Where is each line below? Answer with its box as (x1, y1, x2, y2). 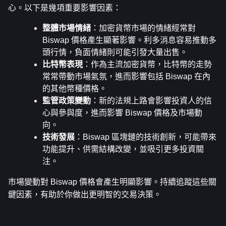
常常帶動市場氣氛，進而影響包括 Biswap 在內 (42, 72, 210, 81)
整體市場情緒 (42, 23, 91, 32)
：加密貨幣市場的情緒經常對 (91, 23, 196, 32)
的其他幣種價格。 (42, 84, 107, 93)
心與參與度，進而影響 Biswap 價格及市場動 (42, 108, 202, 117)
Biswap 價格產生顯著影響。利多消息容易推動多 (42, 35, 216, 44)
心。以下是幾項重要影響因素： (8, 3, 121, 12)
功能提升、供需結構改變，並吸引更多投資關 (42, 144, 204, 153)
